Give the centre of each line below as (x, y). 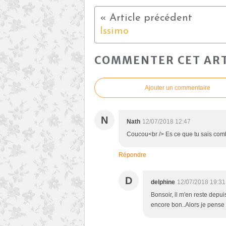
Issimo (114, 32)
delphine (163, 182)
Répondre (132, 155)
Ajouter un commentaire (178, 88)
